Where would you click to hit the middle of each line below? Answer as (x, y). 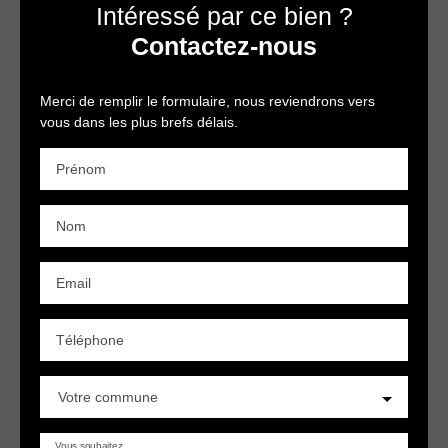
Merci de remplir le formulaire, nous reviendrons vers (207, 101)
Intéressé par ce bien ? (224, 16)
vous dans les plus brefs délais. (139, 122)
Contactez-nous (224, 46)
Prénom (81, 169)
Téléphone (90, 340)
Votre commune (108, 397)
